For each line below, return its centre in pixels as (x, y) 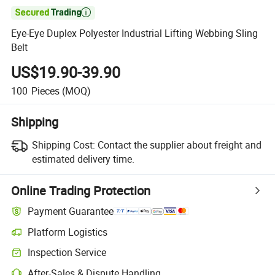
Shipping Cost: (63, 145)
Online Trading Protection (81, 190)
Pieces (45, 91)
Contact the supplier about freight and (179, 145)
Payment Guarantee (71, 211)
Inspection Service (67, 253)
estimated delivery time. (83, 159)
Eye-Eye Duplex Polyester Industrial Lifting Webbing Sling (135, 33)
